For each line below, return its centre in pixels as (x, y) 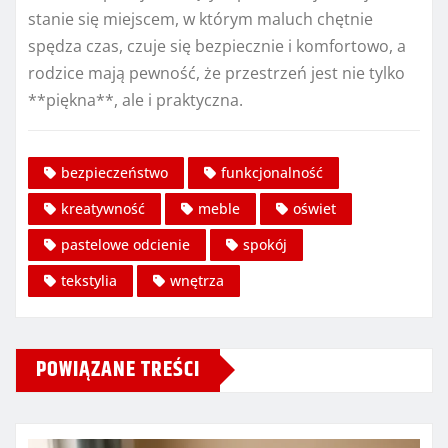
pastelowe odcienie (125, 244)
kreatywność (103, 208)
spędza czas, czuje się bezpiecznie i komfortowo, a (217, 46)
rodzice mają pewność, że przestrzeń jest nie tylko (216, 73)
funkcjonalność (272, 172)
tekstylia (89, 280)
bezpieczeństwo (114, 172)
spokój (265, 244)
